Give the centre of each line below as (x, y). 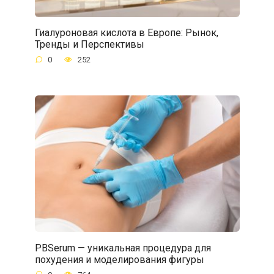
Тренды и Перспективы (89, 44)
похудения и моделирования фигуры (119, 259)
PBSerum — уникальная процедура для (123, 248)
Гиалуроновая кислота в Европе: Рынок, (126, 32)
